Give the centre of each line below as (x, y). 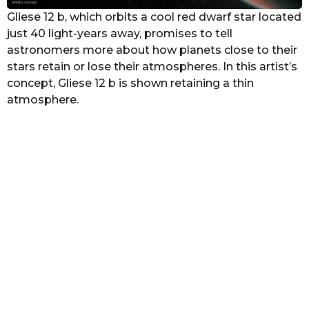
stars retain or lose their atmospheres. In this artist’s (152, 67)
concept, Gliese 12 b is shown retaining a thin (130, 83)
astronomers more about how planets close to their (152, 50)
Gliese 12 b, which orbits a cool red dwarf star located (154, 17)
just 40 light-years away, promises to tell (120, 34)
